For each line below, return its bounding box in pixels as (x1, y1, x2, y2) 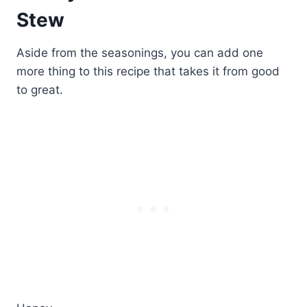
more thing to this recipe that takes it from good (16, 64, 280, 79)
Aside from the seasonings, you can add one (16, 46, 263, 60)
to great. (16, 83, 63, 97)
